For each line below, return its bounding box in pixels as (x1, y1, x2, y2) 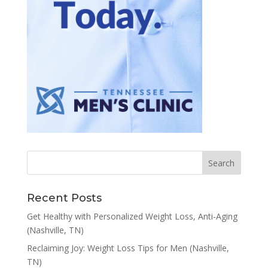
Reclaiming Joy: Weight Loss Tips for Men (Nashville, (26, 242, 229, 254)
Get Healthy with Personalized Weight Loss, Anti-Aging (26, 211, 237, 223)
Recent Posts (26, 191, 102, 205)
